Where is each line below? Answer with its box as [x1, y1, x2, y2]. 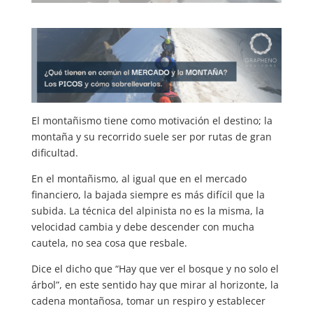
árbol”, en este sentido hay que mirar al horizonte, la [31, 278, 279, 292]
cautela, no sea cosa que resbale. [31, 236, 187, 250]
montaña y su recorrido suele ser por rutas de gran [31, 130, 272, 144]
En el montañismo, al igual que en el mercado [31, 172, 247, 186]
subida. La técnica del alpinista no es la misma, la [31, 204, 264, 218]
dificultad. [31, 146, 78, 160]
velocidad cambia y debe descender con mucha [31, 220, 254, 234]
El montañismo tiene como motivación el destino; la [31, 114, 272, 128]
